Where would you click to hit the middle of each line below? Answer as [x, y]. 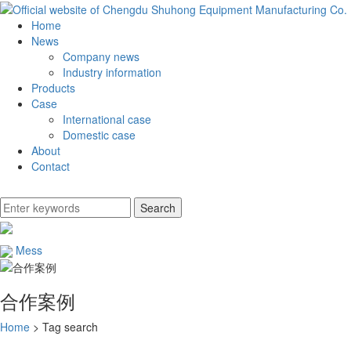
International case [107, 119]
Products [53, 88]
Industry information [112, 72]
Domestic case [99, 135]
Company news [101, 57]
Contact [51, 166]
